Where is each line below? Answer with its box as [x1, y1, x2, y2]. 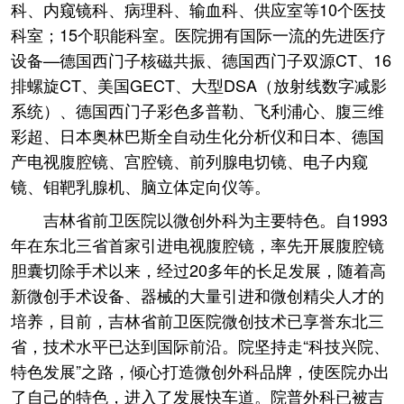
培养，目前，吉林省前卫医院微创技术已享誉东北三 [11, 308, 384, 332]
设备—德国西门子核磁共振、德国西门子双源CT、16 [11, 48, 391, 71]
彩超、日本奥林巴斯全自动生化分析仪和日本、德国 [11, 124, 384, 147]
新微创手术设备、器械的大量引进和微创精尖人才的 [11, 283, 384, 307]
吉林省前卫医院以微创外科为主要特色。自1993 [43, 207, 388, 231]
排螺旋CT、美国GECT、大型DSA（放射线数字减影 [11, 73, 387, 96]
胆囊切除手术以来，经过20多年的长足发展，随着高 [11, 258, 386, 281]
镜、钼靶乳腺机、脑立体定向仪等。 [11, 174, 271, 197]
